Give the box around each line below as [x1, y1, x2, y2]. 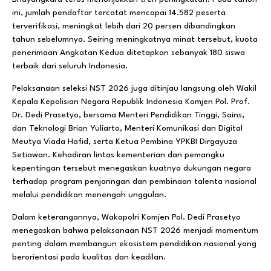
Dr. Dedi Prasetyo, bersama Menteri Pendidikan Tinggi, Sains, [12, 110, 244, 119]
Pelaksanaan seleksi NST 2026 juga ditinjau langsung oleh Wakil [12, 83, 256, 93]
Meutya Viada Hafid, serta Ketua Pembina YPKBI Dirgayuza [12, 137, 237, 146]
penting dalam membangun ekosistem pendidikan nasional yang [12, 239, 256, 248]
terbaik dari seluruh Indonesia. [12, 61, 128, 70]
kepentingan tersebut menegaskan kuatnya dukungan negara [12, 163, 251, 172]
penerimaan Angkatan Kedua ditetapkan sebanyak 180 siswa [12, 48, 245, 57]
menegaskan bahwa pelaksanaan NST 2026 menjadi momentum [12, 226, 258, 235]
